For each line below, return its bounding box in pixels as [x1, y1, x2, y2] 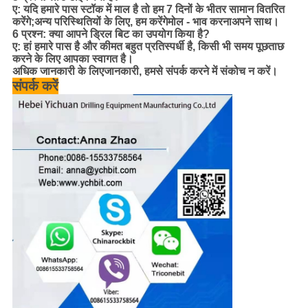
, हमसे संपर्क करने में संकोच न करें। [138, 65, 278, 78]
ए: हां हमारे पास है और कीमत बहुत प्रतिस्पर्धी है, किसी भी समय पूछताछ [12, 41, 284, 53]
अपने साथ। [231, 16, 279, 28]
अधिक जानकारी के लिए [12, 65, 104, 78]
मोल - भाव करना [167, 16, 232, 28]
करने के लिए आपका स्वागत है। [12, 53, 133, 65]
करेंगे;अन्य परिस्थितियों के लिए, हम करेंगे [12, 16, 168, 28]
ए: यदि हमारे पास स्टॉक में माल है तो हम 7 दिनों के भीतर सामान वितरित [12, 3, 285, 16]
